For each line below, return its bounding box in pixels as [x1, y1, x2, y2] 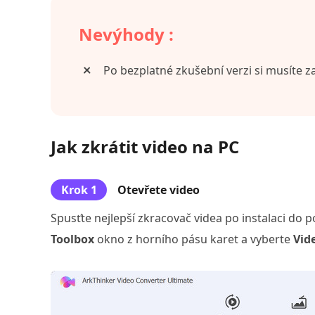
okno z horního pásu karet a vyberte [94, 231, 293, 247]
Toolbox [51, 231, 94, 247]
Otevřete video [117, 182, 200, 198]
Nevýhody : [79, 22, 174, 46]
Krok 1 [60, 182, 97, 198]
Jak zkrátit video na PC [51, 135, 239, 158]
